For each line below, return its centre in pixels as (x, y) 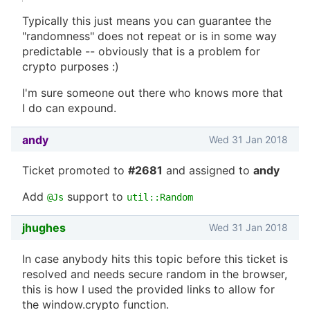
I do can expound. (69, 108)
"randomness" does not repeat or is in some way (149, 36)
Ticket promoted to (75, 170)
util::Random (160, 197)
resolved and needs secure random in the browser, (155, 274)
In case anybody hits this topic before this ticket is (155, 258)
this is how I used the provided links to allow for (148, 289)
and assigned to (208, 170)
